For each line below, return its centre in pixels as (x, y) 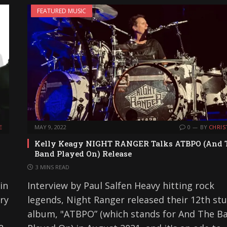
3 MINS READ (52, 167)
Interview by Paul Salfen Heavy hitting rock (121, 185)
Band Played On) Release (83, 153)
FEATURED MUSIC (62, 11)
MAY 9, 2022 (50, 127)
